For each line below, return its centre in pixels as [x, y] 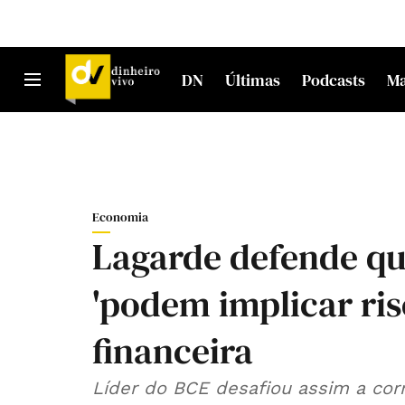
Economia [120, 217]
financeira [173, 351]
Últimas [253, 80]
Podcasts [334, 80]
